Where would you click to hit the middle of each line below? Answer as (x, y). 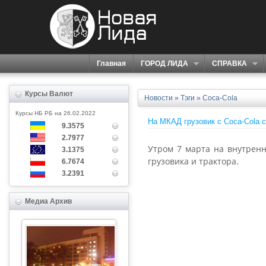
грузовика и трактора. (193, 161)
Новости (159, 98)
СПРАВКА (229, 64)
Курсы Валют (47, 94)
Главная (111, 64)
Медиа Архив (47, 201)
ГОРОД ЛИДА (164, 64)
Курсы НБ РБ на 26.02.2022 (56, 113)
